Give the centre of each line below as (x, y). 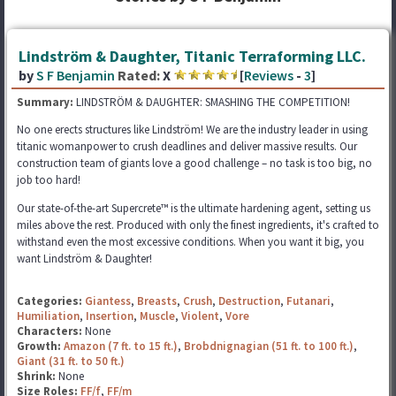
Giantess (108, 301)
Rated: (139, 75)
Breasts (157, 301)
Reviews (269, 75)
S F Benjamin (76, 75)
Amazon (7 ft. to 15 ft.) (121, 346)
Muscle (157, 316)
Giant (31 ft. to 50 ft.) (71, 361)
